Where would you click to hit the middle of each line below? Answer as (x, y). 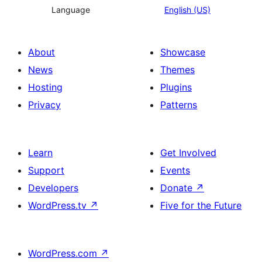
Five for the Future (201, 206)
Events (175, 170)
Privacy (44, 105)
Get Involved (188, 153)
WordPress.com (64, 254)
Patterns (179, 105)
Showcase (183, 52)
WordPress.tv (59, 206)
